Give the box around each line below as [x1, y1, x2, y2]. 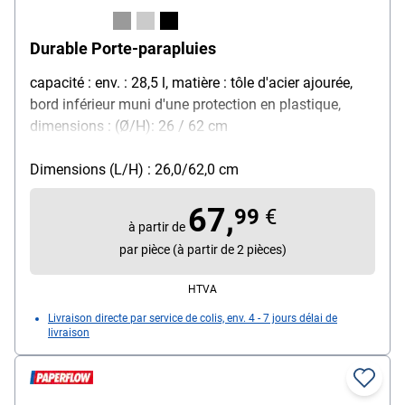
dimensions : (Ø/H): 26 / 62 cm [30, 117, 228, 135]
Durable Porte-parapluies [30, 38, 216, 58]
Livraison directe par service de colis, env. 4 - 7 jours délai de [48, 311, 337, 325]
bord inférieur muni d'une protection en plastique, [30, 95, 341, 113]
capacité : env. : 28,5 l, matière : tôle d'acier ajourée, [30, 73, 353, 91]
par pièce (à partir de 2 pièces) [118, 241, 287, 257]
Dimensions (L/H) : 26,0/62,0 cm [30, 160, 239, 178]
